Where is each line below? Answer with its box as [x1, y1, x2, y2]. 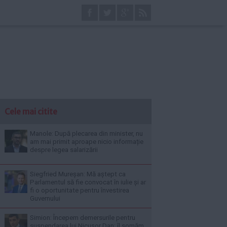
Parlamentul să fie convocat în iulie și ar [30, 178, 146, 186]
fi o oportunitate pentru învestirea [30, 186, 129, 194]
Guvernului [30, 195, 60, 202]
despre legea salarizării [30, 146, 98, 154]
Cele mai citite [5, 106, 57, 117]
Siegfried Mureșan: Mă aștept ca [30, 170, 126, 178]
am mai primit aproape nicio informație [30, 138, 143, 145]
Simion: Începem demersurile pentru [30, 214, 135, 221]
